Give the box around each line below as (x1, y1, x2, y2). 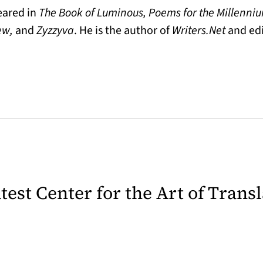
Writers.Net (172, 22, 225, 39)
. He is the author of (74, 22, 172, 39)
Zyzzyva (34, 22, 74, 39)
